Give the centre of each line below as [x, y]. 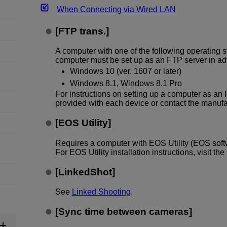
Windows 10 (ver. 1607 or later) [125, 71]
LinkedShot [85, 172]
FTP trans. [82, 31]
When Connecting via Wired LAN [116, 9]
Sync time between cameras [123, 212]
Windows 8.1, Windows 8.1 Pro [126, 83]
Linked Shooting [101, 192]
